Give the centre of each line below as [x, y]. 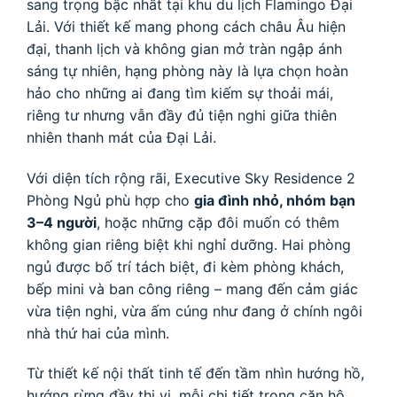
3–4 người [62, 222]
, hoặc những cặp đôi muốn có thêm [218, 222]
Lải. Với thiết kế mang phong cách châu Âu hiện [186, 26]
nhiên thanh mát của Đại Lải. [121, 137]
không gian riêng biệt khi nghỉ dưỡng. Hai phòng [189, 244]
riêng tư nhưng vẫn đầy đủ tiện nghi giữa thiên [182, 115]
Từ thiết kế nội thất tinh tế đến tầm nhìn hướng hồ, [195, 374]
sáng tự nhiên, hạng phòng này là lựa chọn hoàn [187, 70]
